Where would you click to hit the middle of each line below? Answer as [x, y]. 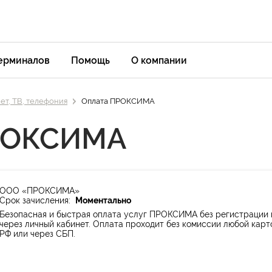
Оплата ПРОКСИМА [118, 101]
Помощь [90, 60]
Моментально [103, 200]
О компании [159, 60]
